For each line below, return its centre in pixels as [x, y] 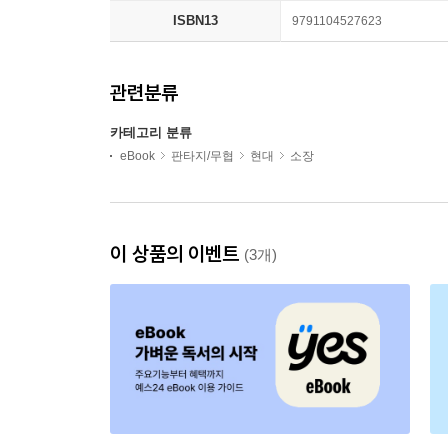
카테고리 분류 [151, 133]
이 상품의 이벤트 [177, 254]
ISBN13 [195, 21]
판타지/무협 [202, 156]
